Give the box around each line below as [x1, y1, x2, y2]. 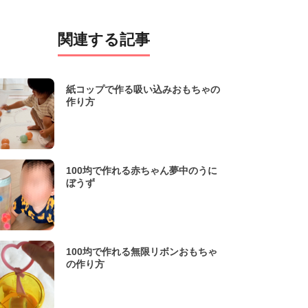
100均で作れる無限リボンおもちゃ [66, 246, 217, 258]
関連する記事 [58, 31, 150, 49]
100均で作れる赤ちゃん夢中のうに [66, 165, 217, 177]
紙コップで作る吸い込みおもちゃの [66, 84, 220, 96]
